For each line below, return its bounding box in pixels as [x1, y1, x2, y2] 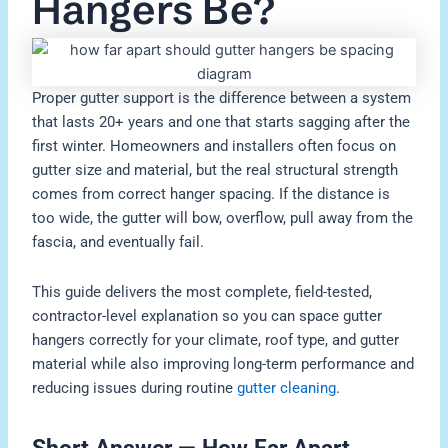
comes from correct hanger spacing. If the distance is [32, 185, 391, 204]
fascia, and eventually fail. [32, 233, 205, 252]
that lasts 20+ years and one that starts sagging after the [32, 113, 411, 132]
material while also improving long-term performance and [32, 354, 415, 373]
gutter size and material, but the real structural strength [32, 161, 399, 180]
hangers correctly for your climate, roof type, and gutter [32, 330, 400, 349]
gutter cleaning [237, 378, 337, 397]
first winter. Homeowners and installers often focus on [32, 137, 397, 156]
